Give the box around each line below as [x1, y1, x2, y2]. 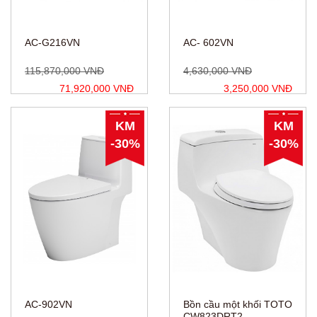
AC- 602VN [183, 37, 234, 49]
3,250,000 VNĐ [224, 83, 292, 95]
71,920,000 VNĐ [59, 83, 134, 95]
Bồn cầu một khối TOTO [183, 299, 292, 311]
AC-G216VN [25, 37, 80, 49]
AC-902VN [25, 299, 72, 311]
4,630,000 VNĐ [183, 65, 252, 77]
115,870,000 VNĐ [25, 65, 104, 77]
